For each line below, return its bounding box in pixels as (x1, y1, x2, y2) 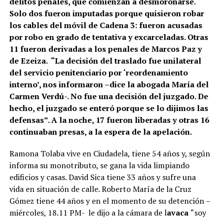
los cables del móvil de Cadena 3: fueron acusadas (9, 20, 202, 31)
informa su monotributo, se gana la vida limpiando (9, 160, 189, 171)
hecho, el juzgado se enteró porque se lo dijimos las (9, 103, 208, 114)
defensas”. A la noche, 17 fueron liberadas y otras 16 (9, 114, 209, 126)
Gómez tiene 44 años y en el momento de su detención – (9, 195, 211, 207)
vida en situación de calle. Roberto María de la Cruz (9, 184, 191, 195)
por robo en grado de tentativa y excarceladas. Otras (9, 32, 208, 43)
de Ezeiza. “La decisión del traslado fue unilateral (9, 55, 201, 67)
